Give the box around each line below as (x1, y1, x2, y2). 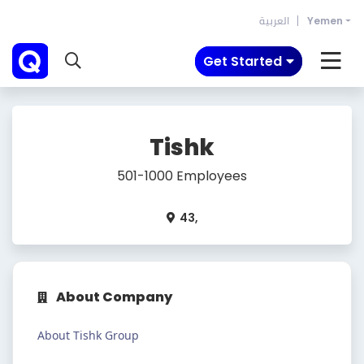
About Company (56, 288, 172, 306)
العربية (258, 14, 289, 28)
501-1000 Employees (117, 167, 247, 185)
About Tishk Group (37, 327, 139, 343)
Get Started (203, 51, 282, 71)
